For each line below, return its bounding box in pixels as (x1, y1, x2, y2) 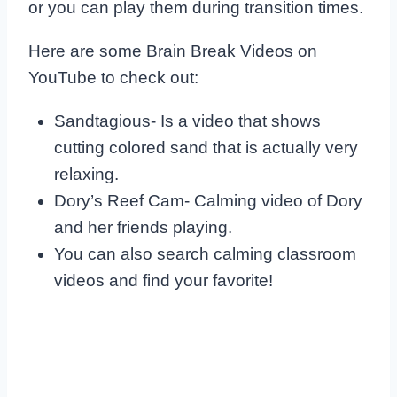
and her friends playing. (53, 217, 232, 237)
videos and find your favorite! (53, 270, 273, 290)
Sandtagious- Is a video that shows (53, 111, 321, 130)
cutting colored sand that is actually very (53, 137, 358, 157)
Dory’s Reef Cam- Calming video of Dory (53, 191, 362, 210)
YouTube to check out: (28, 67, 198, 87)
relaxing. (53, 164, 119, 183)
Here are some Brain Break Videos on (28, 41, 317, 60)
